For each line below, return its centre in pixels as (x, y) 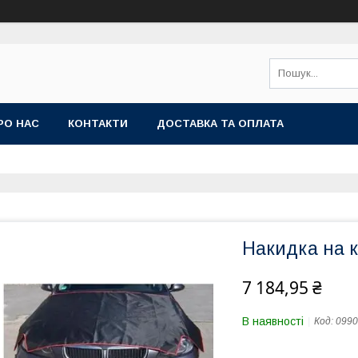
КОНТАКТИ (98, 123)
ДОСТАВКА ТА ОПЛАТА (220, 123)
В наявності (273, 321)
